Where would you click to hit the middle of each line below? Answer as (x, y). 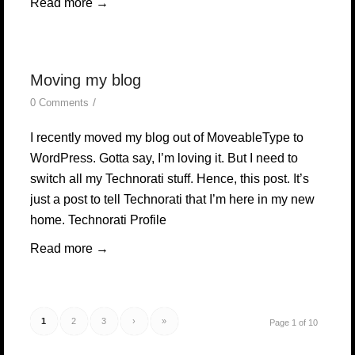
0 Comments (59, 103)
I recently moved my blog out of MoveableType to (166, 137)
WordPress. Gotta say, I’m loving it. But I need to (164, 158)
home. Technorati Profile (98, 220)
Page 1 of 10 (294, 323)
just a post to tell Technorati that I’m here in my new (172, 199)
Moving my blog (85, 80)
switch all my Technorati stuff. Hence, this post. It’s (169, 179)
